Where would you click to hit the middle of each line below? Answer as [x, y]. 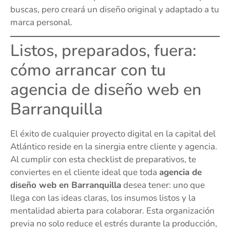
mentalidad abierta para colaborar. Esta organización [112, 211]
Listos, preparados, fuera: [103, 51]
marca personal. [41, 22]
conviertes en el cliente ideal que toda [85, 172]
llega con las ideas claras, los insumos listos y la [103, 198]
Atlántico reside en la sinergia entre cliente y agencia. [114, 147]
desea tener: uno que [163, 185]
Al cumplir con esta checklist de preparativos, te [103, 160]
